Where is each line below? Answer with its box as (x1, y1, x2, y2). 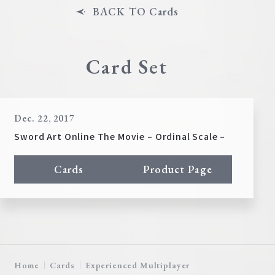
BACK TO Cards (93, 4, 179, 19)
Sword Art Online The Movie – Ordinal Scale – (14, 130, 226, 143)
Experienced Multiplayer (85, 259, 190, 271)
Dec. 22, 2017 (14, 112, 76, 125)
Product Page (143, 162, 212, 177)
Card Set (86, 53, 168, 80)
